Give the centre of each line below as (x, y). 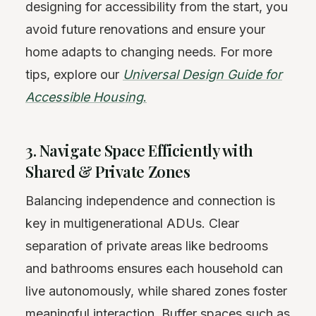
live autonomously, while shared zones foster (156, 291)
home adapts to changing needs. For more (149, 51)
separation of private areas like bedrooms (147, 245)
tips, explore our (74, 74)
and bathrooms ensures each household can (154, 268)
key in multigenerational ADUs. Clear (132, 223)
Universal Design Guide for (202, 74)
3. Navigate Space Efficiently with (140, 150)
